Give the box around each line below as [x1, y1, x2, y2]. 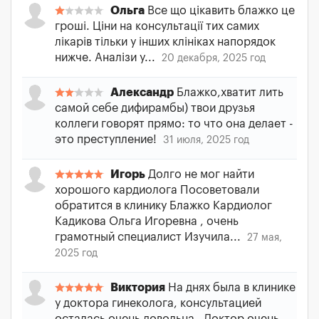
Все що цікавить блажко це [145, 5, 295, 16]
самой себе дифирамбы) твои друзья [55, 103, 255, 114]
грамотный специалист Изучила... [55, 231, 244, 243]
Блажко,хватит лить [174, 87, 283, 98]
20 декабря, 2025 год [162, 53, 266, 63]
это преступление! [55, 134, 159, 145]
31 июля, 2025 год [163, 135, 249, 145]
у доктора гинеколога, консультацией [55, 298, 261, 309]
